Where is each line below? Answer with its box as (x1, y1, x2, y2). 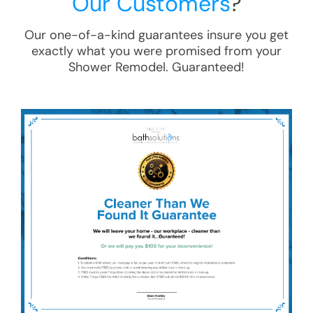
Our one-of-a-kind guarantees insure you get (24, 27, 289, 43)
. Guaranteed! (166, 59, 245, 75)
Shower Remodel (68, 59, 166, 75)
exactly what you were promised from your (31, 43, 282, 59)
